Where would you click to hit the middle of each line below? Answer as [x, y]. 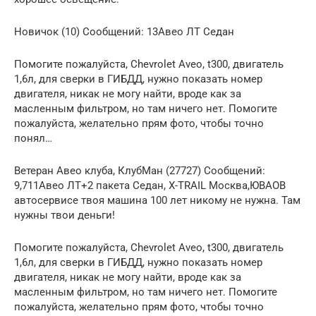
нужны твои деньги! [65, 215]
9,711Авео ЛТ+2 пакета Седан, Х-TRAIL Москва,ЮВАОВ [150, 185]
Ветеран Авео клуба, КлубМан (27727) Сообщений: [140, 170]
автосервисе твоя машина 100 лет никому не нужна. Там [157, 200]
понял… [33, 138]
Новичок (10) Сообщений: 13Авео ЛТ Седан [124, 31]
